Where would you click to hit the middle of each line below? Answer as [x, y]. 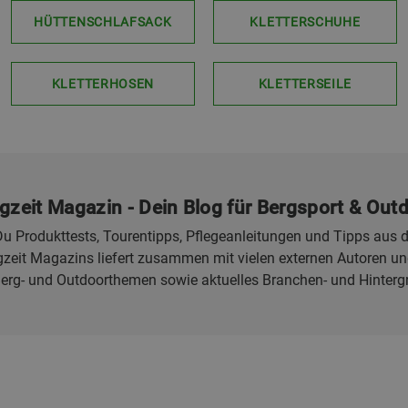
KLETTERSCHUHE [305, 22]
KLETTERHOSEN [103, 84]
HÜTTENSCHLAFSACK [103, 22]
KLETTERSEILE [305, 84]
